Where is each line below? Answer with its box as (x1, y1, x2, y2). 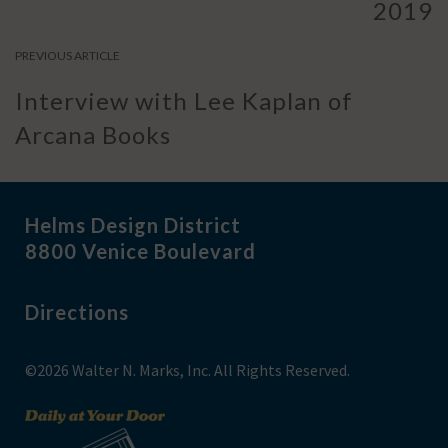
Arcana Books (15, 119, 171, 149)
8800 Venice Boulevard (25, 238, 256, 263)
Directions (25, 299, 129, 324)
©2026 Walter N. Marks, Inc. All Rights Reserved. (25, 359, 350, 380)
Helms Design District (25, 212, 241, 237)
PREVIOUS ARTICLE (15, 47, 120, 63)
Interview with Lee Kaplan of (15, 85, 353, 115)
